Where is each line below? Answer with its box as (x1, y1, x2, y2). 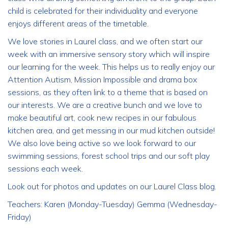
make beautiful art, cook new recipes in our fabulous (8, 112, 196, 123)
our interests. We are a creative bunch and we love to (8, 100, 202, 110)
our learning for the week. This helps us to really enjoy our (8, 62, 215, 72)
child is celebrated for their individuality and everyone (8, 6, 198, 16)
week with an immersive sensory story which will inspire (8, 49, 210, 59)
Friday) (8, 212, 32, 222)
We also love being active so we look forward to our (8, 138, 196, 148)
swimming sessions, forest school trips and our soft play (8, 151, 210, 161)
